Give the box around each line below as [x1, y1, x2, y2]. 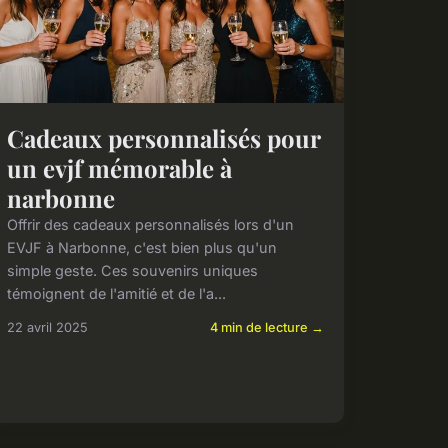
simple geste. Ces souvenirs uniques [6, 262, 258, 280]
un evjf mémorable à [6, 152, 232, 185]
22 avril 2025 [6, 320, 88, 336]
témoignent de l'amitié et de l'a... [6, 285, 226, 303]
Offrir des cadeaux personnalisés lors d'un [6, 216, 294, 234]
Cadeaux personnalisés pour [6, 122, 320, 155]
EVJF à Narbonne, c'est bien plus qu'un [6, 239, 277, 257]
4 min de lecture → [209, 320, 324, 336]
